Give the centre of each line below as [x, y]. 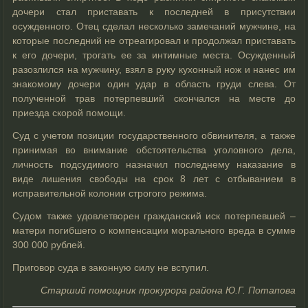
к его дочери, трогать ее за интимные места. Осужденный [154, 55]
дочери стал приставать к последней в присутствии [154, 11]
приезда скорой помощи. [69, 112]
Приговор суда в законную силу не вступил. [111, 267]
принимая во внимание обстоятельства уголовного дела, [154, 150]
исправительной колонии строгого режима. [110, 193]
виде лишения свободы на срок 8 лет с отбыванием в [154, 178]
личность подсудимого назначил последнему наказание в [154, 164]
